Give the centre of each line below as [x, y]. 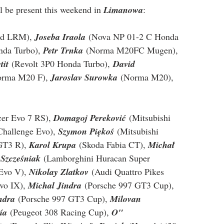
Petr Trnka [63, 50]
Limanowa [123, 9]
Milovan [127, 198]
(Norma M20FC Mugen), [132, 50]
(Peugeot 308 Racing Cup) [57, 212]
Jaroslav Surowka [84, 77]
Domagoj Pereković [90, 117]
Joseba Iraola [60, 36]
